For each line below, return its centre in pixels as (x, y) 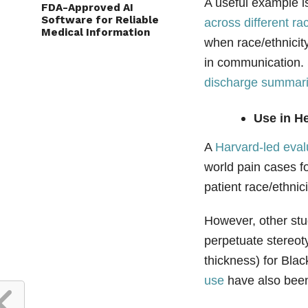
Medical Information (96, 42)
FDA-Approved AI (87, 17)
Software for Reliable (100, 29)
